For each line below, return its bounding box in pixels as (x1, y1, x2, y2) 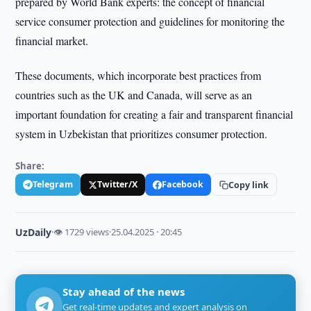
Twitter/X (97, 178, 138, 190)
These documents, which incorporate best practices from (15, 68, 262, 83)
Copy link (228, 178, 269, 191)
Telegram (33, 178, 74, 190)
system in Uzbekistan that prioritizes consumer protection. (15, 126, 268, 141)
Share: (15, 160, 45, 172)
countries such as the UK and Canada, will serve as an (15, 87, 253, 102)
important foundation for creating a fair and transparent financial (15, 107, 294, 121)
